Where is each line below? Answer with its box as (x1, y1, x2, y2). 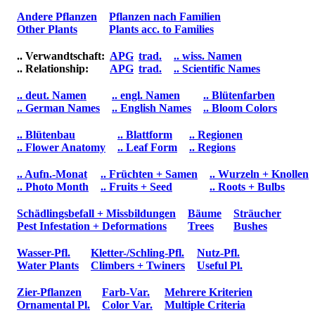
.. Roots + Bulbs (210, 180, 285, 193)
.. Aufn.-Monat (17, 167, 87, 180)
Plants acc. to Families (109, 22, 214, 35)
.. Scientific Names (174, 62, 260, 75)
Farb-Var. (102, 285, 150, 298)
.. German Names (17, 101, 100, 114)
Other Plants (17, 22, 77, 35)
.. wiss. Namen (174, 49, 242, 62)
